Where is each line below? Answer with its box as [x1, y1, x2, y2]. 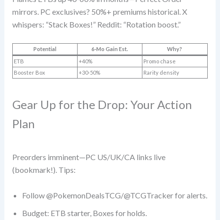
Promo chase [143, 58, 176, 65]
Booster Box [13, 69, 45, 76]
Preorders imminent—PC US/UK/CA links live [12, 152, 165, 162]
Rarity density [143, 69, 179, 76]
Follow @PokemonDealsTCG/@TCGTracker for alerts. [22, 190, 207, 200]
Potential [33, 46, 56, 53]
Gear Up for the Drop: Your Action [12, 97, 192, 111]
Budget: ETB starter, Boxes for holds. [22, 208, 147, 218]
